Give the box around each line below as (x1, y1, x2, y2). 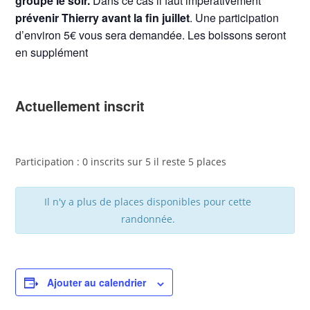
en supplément (15, 44, 89, 61)
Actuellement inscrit (15, 96, 145, 116)
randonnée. (120, 212, 175, 226)
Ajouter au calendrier (47, 275, 147, 290)
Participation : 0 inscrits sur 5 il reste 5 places (15, 155, 227, 169)
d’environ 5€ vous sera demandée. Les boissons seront (15, 27, 286, 44)
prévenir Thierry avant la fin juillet (15, 10, 190, 26)
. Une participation (190, 10, 280, 26)
